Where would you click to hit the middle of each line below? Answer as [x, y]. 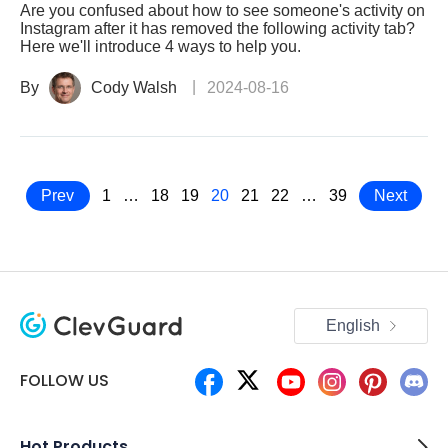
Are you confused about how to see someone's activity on [222, 10]
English [355, 325]
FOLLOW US [64, 380]
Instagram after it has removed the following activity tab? [217, 28]
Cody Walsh [134, 87]
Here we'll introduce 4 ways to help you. [160, 46]
